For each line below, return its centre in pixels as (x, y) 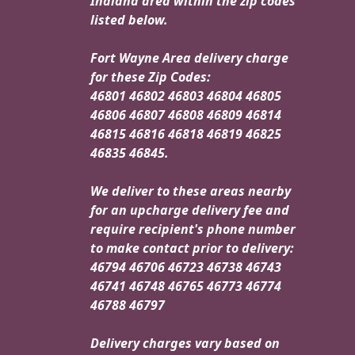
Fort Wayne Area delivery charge (189, 57)
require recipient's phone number (193, 229)
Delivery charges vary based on (185, 343)
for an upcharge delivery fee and (190, 210)
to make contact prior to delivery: (192, 248)
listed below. (129, 19)
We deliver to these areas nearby (191, 191)
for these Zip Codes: (151, 76)
